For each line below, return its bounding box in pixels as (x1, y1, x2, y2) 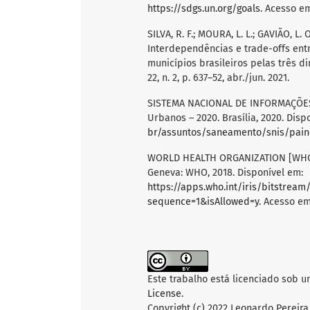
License (147, 288, 181, 300)
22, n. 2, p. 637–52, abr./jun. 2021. (147, 72, 289, 84)
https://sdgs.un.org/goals (147, 3, 260, 15)
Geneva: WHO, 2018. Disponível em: (147, 167, 303, 179)
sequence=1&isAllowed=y (147, 196, 259, 208)
